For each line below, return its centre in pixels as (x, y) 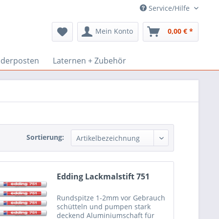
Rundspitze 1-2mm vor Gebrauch (111, 198)
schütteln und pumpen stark (104, 207)
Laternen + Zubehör (89, 61)
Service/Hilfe (169, 8)
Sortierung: (45, 137)
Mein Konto (114, 31)
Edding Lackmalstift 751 (103, 177)
